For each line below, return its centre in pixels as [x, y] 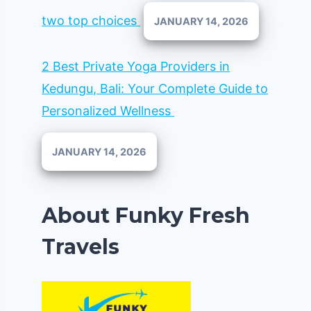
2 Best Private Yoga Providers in [136, 67]
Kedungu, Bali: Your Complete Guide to [155, 89]
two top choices [91, 20]
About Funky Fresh [146, 216]
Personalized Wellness [108, 111]
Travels [81, 247]
